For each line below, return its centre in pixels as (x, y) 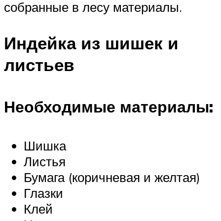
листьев (39, 65)
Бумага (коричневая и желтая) (112, 177)
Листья (45, 161)
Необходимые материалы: (109, 106)
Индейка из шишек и (91, 43)
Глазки (43, 193)
